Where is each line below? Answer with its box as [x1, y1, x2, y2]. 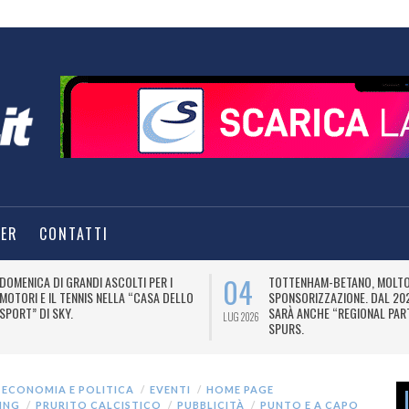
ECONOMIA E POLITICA [2, 383, 134, 395]
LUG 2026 [223, 309, 259, 324]
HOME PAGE [206, 383, 274, 395]
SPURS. [268, 319, 304, 338]
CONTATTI [39, 223, 109, 245]
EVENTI [150, 383, 191, 395]
